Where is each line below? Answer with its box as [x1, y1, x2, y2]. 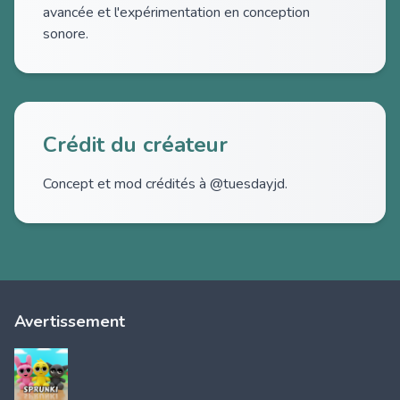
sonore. [43, 24, 88, 44]
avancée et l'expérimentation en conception [43, 3, 310, 22]
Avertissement [14, 311, 125, 332]
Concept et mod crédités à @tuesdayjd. [43, 174, 287, 194]
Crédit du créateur [43, 130, 228, 159]
